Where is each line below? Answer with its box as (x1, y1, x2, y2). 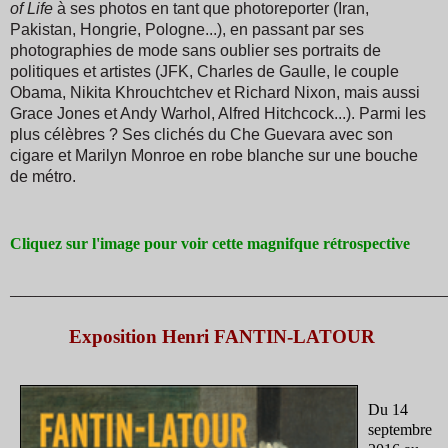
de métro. (10, 167, 76, 185)
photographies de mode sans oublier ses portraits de (10, 41, 381, 59)
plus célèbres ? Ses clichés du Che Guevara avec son (10, 125, 393, 143)
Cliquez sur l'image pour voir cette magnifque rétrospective (10, 234, 410, 252)
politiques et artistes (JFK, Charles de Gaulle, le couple (10, 62, 399, 80)
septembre (368, 420, 432, 438)
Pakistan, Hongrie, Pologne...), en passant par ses (10, 20, 364, 38)
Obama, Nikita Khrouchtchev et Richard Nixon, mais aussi (10, 83, 420, 101)
